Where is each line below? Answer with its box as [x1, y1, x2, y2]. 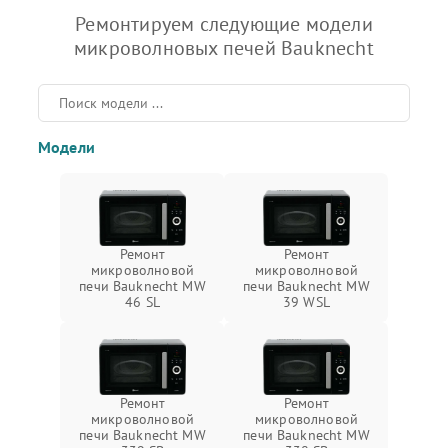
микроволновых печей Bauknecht [74, 35, 374, 62]
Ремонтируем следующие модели [75, 11, 373, 38]
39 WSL [283, 293, 330, 312]
